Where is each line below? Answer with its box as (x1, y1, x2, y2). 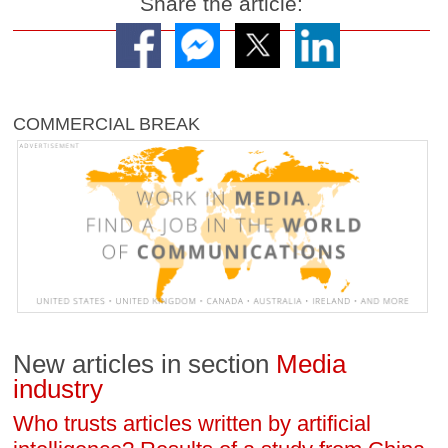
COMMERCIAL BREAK (13, 114, 201, 135)
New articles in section (13, 350, 277, 379)
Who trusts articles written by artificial (13, 411, 372, 437)
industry (13, 375, 104, 404)
